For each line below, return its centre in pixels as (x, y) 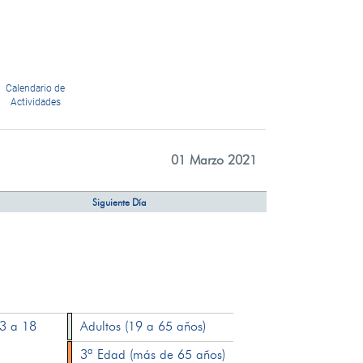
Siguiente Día (119, 202)
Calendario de (36, 88)
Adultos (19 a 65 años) (143, 326)
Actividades (35, 102)
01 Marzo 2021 (214, 160)
